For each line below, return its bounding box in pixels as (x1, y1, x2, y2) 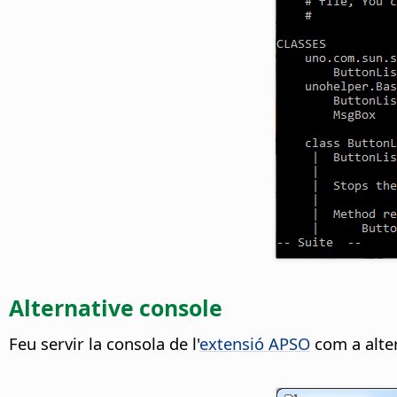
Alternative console (9, 292, 222, 323)
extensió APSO (199, 331, 310, 354)
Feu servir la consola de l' (9, 331, 199, 354)
